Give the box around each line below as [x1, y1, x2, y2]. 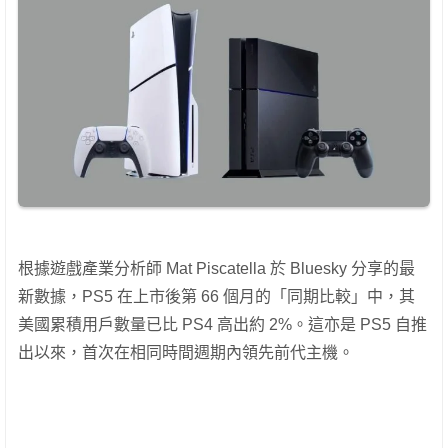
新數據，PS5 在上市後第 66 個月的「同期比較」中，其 [18, 288, 415, 306]
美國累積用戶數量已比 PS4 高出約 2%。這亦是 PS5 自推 [18, 316, 427, 334]
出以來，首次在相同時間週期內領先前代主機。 [18, 344, 354, 362]
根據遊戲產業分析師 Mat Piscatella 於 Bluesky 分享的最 [18, 260, 415, 278]
